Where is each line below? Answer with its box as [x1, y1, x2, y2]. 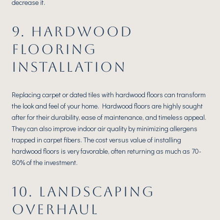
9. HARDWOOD [12, 24, 133, 40]
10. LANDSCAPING [12, 183, 155, 199]
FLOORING [12, 41, 97, 57]
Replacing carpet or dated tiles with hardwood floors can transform [12, 89, 206, 99]
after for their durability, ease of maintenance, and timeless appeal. [12, 112, 206, 122]
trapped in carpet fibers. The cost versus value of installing [12, 135, 181, 144]
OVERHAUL [12, 201, 99, 217]
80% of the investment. [12, 157, 78, 167]
